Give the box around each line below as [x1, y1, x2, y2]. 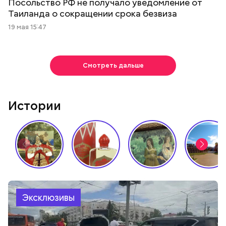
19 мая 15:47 [8, 23, 46, 31]
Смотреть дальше [82, 61, 144, 70]
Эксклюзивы [22, 192, 75, 203]
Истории [8, 98, 61, 114]
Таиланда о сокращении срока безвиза [8, 8, 177, 19]
